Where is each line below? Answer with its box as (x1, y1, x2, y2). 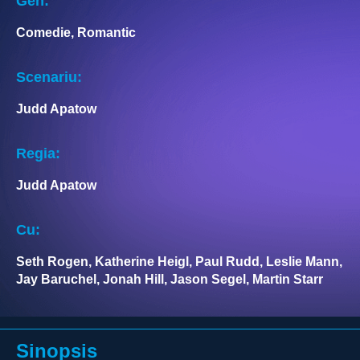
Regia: (16, 145, 60, 162)
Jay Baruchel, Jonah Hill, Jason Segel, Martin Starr (16, 272, 323, 286)
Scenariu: (16, 68, 82, 85)
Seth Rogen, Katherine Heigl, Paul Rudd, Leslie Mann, (16, 254, 342, 268)
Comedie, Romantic (16, 25, 136, 39)
